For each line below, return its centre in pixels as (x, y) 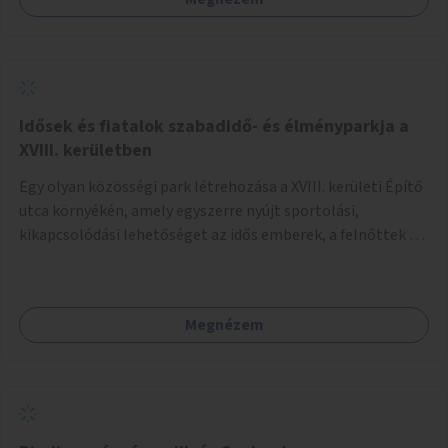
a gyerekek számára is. (95, 258)
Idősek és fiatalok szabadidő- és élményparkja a (214, 126)
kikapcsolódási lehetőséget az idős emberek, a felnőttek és (221, 234)
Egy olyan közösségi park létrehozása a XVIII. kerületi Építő (221, 186)
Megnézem (224, 324)
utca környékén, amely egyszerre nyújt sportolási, (189, 210)
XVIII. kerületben (85, 150)
